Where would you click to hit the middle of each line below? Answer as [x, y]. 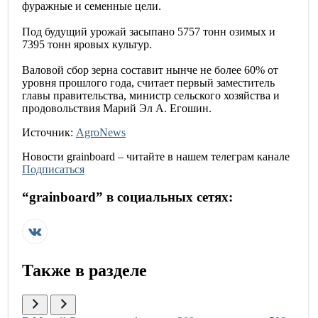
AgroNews [101, 133]
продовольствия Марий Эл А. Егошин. [117, 109]
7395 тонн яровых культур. [87, 45]
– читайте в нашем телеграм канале [202, 157]
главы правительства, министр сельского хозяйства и [151, 96]
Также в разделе [84, 270]
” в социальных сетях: [164, 197]
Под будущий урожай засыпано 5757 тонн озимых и [149, 32]
